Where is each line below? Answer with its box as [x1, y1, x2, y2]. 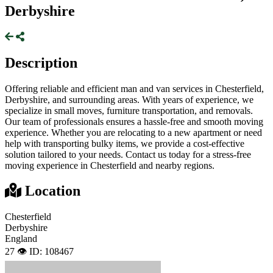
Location [21, 183, 80, 199]
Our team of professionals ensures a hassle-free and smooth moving [5, 116, 263, 127]
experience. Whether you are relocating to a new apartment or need [5, 127, 262, 138]
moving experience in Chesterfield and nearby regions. [5, 160, 214, 171]
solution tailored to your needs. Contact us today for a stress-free [5, 149, 251, 160]
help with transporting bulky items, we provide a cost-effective [5, 138, 244, 149]
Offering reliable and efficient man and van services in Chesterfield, [5, 83, 264, 94]
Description [5, 54, 77, 71]
